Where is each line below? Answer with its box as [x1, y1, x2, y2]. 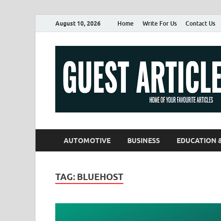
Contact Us [185, 19, 215, 27]
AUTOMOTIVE [64, 136, 110, 145]
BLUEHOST [77, 172, 123, 182]
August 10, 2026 [55, 19, 101, 27]
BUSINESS [127, 136, 160, 145]
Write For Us [143, 19, 177, 27]
